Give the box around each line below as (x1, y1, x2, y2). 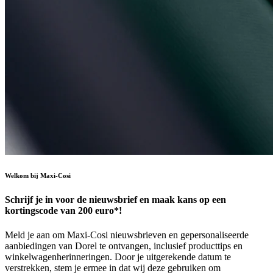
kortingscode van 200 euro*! (5, 205, 122, 216)
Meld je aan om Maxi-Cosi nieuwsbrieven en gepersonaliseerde (5, 229, 249, 240)
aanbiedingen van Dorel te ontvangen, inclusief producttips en (5, 240, 243, 251)
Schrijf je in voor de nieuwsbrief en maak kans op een (5, 194, 226, 205)
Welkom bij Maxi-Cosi (5, 172, 71, 180)
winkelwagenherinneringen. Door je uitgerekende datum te (5, 251, 231, 262)
